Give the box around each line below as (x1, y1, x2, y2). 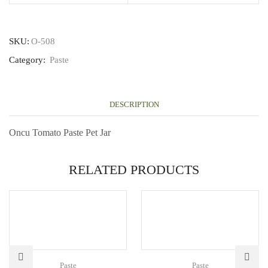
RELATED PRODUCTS (69, 162, 199, 178)
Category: (9, 55, 48, 65)
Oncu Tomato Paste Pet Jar (9, 127, 111, 138)
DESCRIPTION (109, 100, 159, 109)
